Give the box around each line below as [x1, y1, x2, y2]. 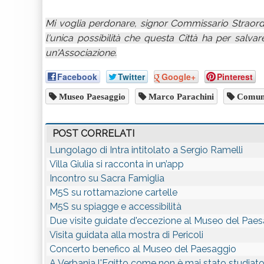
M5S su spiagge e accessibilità [49, 201, 181, 212]
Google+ [161, 71, 196, 82]
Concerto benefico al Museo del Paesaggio [49, 243, 236, 255]
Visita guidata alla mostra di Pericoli [49, 229, 203, 240]
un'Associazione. [45, 47, 117, 58]
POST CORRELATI [52, 128, 134, 139]
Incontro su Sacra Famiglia [49, 173, 164, 184]
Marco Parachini [146, 92, 214, 101]
